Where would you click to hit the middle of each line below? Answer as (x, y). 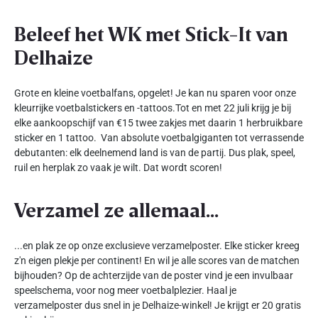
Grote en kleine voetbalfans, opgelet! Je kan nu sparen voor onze (155, 93)
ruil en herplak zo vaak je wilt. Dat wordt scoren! (118, 168)
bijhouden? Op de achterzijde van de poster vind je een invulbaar (154, 275)
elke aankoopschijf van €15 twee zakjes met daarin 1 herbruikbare (158, 123)
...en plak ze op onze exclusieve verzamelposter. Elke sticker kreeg (157, 246)
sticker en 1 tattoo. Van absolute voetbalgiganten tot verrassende (159, 138)
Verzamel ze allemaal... (116, 210)
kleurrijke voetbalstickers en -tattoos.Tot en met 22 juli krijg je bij (153, 108)
